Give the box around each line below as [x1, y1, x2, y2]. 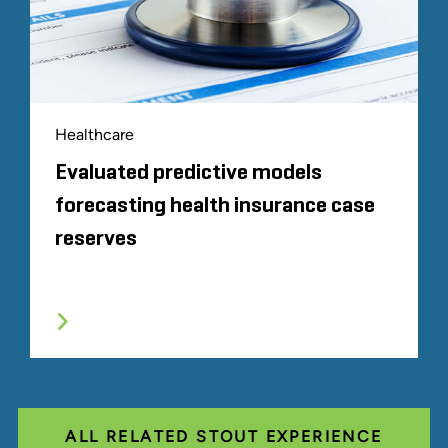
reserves [55, 228, 137, 251]
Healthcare [55, 125, 134, 145]
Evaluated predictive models [55, 162, 322, 185]
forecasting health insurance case [55, 195, 375, 218]
